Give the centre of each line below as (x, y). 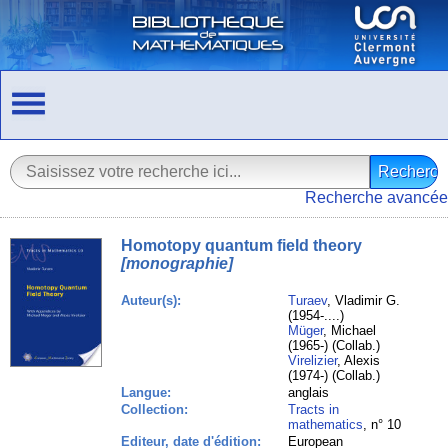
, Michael (350, 330)
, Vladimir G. (364, 300)
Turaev (308, 300)
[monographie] (177, 263)
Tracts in (314, 409)
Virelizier (313, 360)
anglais (309, 392)
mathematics (326, 424)
